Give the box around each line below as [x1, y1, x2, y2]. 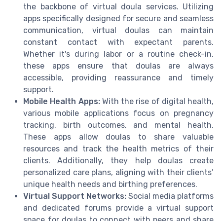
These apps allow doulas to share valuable [23, 132, 214, 142]
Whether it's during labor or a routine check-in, [23, 49, 214, 59]
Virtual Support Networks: [23, 191, 126, 201]
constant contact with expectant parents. [23, 37, 214, 47]
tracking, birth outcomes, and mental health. [23, 120, 214, 130]
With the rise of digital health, [100, 96, 214, 106]
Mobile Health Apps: [23, 96, 100, 106]
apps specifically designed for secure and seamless [23, 13, 214, 23]
